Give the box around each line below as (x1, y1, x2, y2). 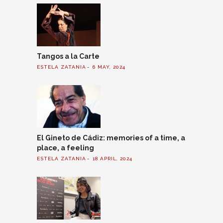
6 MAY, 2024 (93, 64, 125, 70)
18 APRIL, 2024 (93, 156, 132, 162)
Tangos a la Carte (37, 52, 100, 60)
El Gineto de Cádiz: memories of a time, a (37, 133, 185, 142)
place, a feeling (37, 143, 94, 152)
